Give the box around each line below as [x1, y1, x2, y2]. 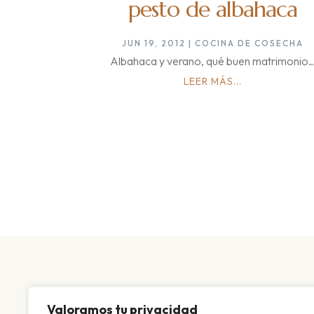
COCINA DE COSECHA [195, 38, 304, 49]
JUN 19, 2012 [122, 38, 186, 49]
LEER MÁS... [184, 75, 243, 88]
